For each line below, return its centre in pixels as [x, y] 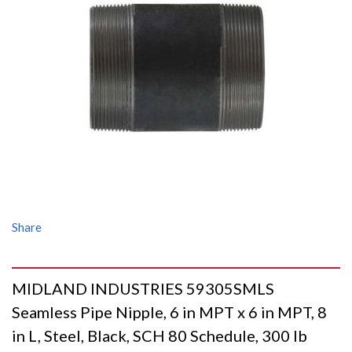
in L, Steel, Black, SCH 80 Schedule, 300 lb [159, 335]
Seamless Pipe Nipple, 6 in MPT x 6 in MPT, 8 [169, 312]
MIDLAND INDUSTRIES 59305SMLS [143, 288]
